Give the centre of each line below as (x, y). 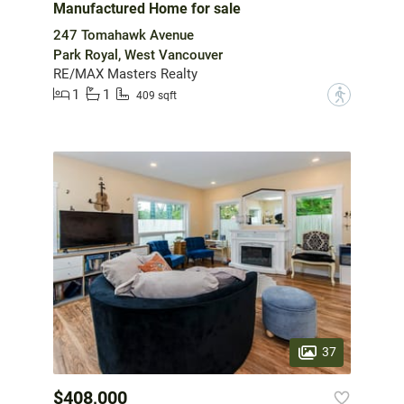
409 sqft (156, 96)
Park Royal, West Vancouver (138, 55)
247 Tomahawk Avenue (124, 35)
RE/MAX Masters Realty (125, 73)
